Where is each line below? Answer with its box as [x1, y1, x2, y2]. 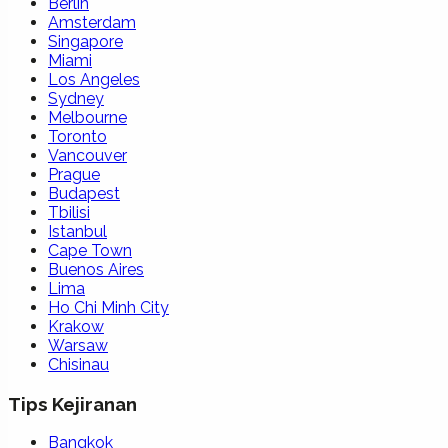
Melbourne [48, 107, 127, 127]
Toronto [48, 126, 107, 146]
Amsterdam [48, 12, 136, 32]
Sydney [48, 88, 104, 108]
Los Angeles [48, 69, 140, 89]
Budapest [48, 183, 120, 203]
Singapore [48, 31, 123, 51]
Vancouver [48, 145, 127, 165]
